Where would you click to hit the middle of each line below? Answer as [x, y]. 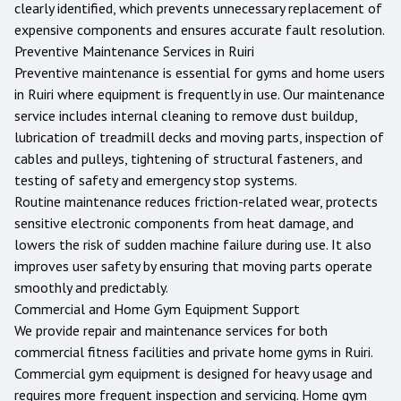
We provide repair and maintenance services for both [171, 330]
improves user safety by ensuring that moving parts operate [193, 266]
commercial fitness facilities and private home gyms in [179, 352]
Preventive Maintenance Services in [121, 51]
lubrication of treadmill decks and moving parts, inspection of [199, 137]
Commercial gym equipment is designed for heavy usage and [193, 373]
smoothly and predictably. [91, 287]
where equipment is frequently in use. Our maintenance [219, 94]
